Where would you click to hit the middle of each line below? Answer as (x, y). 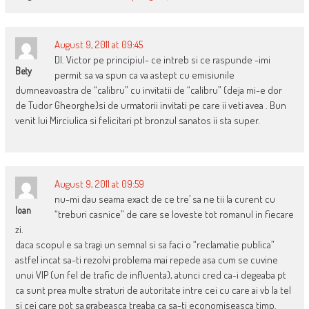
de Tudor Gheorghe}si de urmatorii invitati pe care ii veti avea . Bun (150, 105)
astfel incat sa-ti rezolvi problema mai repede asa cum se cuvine (146, 259)
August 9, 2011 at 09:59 (99, 183)
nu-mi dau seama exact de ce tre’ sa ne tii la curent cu (165, 199)
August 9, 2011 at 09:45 (98, 44)
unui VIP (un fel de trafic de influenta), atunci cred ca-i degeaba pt (150, 275)
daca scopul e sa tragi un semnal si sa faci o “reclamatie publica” (144, 244)
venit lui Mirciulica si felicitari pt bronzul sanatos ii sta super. (137, 120)
